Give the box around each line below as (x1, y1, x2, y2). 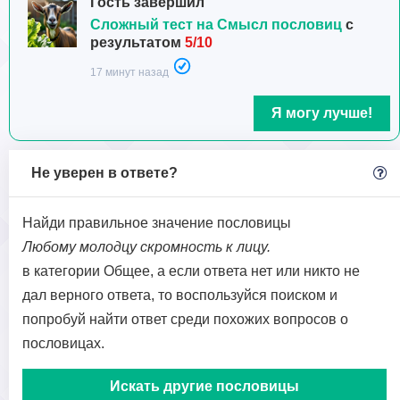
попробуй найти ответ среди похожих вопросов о (22, 312, 348, 327)
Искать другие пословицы (110, 379, 299, 394)
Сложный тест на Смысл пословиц (90, 17, 342, 32)
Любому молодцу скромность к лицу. (22, 239, 271, 254)
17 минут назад (90, 66, 169, 79)
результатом (90, 35, 185, 50)
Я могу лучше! (271, 105, 372, 121)
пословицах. (22, 336, 104, 351)
